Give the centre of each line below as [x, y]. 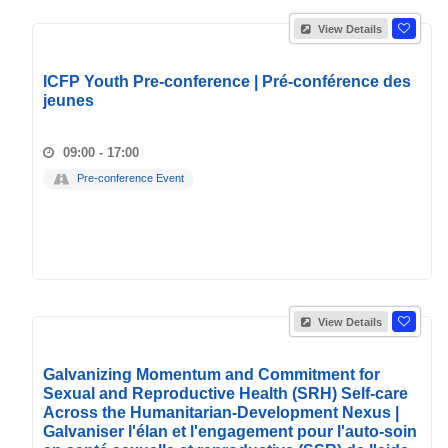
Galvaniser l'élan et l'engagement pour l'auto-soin [230, 431]
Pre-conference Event [130, 178]
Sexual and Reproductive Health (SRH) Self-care [225, 393]
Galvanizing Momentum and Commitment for [211, 374]
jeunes [68, 100]
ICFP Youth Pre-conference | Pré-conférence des [227, 81]
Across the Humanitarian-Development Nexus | [221, 412]
